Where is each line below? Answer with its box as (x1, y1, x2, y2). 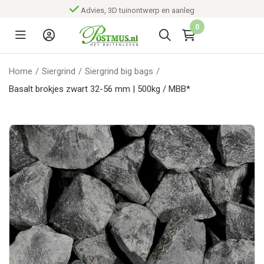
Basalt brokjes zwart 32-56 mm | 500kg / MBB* (9, 84, 190, 94)
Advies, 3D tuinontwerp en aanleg (81, 6, 194, 15)
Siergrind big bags (85, 66, 153, 77)
